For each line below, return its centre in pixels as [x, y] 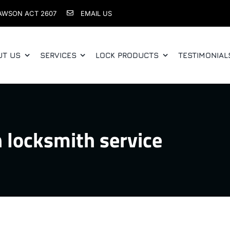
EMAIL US [96, 13]
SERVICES [58, 55]
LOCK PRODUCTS [127, 55]
